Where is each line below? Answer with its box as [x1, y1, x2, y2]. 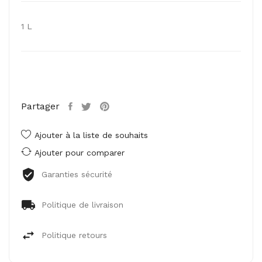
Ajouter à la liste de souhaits [35, 130, 148, 140]
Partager [21, 101, 60, 112]
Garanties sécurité [42, 170, 112, 179]
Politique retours [42, 230, 107, 240]
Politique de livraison [42, 200, 123, 209]
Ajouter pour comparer [35, 148, 125, 157]
